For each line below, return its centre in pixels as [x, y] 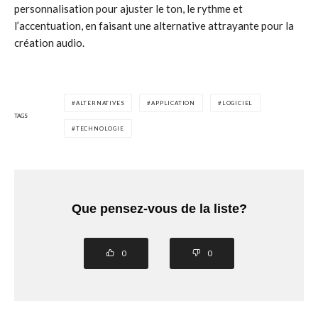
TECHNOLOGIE [100, 128]
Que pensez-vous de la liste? [159, 209]
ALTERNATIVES [100, 103]
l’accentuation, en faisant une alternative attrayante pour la [154, 26]
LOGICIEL [237, 103]
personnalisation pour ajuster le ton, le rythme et [128, 9]
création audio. [49, 43]
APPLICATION [174, 103]
